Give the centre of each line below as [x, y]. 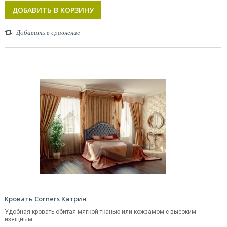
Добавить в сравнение [48, 33]
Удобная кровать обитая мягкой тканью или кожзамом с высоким [100, 212]
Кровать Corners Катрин [46, 199]
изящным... [21, 219]
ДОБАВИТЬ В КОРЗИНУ [53, 10]
